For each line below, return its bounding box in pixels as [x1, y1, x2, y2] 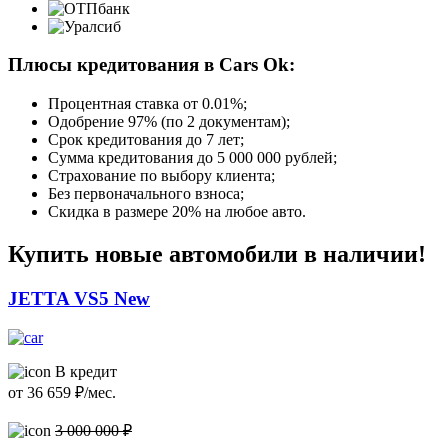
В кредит [51, 362, 117, 380]
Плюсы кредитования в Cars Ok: [8, 54, 295, 76]
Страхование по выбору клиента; [48, 167, 275, 185]
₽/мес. [71, 383, 116, 401]
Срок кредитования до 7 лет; [48, 131, 244, 149]
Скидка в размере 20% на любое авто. [48, 203, 306, 221]
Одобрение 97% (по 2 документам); [48, 113, 290, 131]
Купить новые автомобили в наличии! [8, 240, 426, 267]
